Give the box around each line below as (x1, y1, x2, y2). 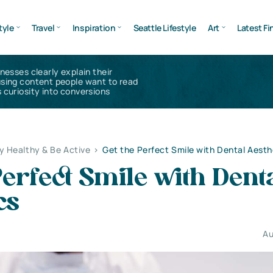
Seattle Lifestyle (133, 21, 196, 34)
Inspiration (72, 21, 116, 34)
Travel (31, 21, 55, 34)
